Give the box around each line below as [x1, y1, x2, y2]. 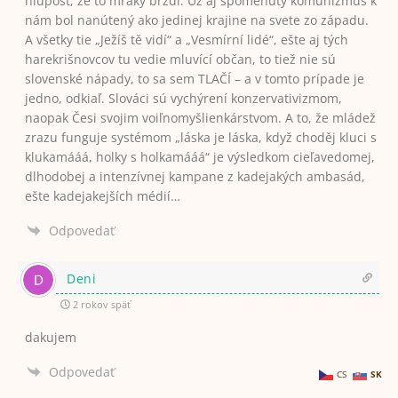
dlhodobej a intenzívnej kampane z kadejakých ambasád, [24, 168, 365, 185]
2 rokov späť [69, 298, 131, 311]
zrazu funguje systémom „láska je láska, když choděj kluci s [24, 129, 377, 146]
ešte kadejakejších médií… [24, 187, 180, 204]
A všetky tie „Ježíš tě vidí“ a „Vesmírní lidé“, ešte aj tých [24, 31, 348, 48]
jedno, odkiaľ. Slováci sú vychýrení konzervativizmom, [24, 90, 342, 107]
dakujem [24, 329, 76, 346]
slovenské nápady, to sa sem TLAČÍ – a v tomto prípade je [24, 70, 364, 87]
